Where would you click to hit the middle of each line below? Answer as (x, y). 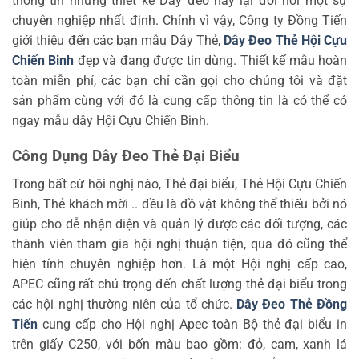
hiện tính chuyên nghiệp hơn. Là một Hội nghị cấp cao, (179, 264)
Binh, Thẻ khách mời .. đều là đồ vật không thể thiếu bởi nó (179, 204)
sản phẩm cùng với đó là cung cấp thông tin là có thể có (179, 100)
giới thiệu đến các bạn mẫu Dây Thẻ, (118, 40)
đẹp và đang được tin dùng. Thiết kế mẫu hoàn (211, 60)
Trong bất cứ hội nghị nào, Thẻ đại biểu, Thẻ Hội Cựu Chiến (179, 184)
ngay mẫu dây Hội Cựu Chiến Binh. (111, 120)
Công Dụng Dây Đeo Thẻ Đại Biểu (126, 156)
